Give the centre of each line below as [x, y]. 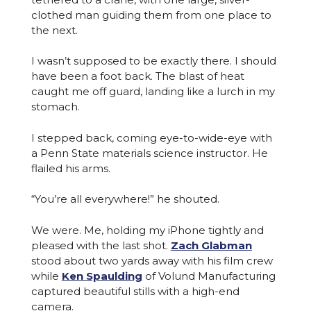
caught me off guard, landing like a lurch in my [153, 91]
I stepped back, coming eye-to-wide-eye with [151, 137]
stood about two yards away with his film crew [152, 260]
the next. [54, 30]
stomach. [55, 107]
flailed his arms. [70, 168]
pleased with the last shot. [101, 245]
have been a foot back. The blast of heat [137, 76]
